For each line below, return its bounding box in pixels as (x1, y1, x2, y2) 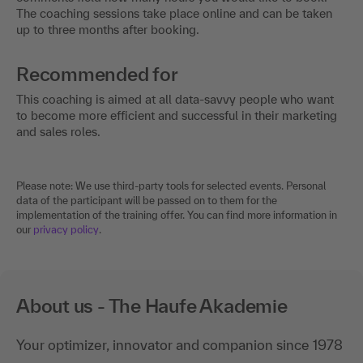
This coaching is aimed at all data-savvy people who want (16, 92, 334, 106)
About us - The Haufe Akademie (16, 294, 288, 317)
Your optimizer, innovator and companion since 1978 (16, 336, 343, 352)
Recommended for (16, 62, 178, 85)
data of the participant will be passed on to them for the (16, 194, 277, 207)
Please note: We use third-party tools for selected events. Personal (16, 179, 326, 192)
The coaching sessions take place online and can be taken (16, 6, 332, 20)
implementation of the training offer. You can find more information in (16, 208, 337, 221)
